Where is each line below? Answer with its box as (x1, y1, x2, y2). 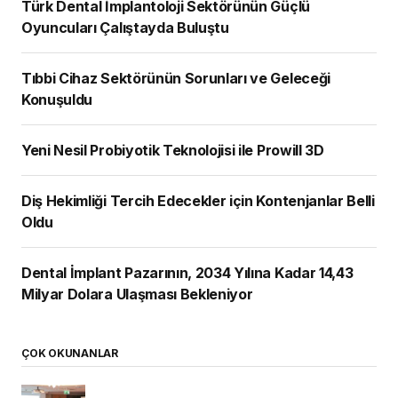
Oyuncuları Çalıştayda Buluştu (21, 19, 229, 37)
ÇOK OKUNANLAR (21, 346, 118, 361)
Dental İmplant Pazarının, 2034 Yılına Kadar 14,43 (21, 264, 354, 283)
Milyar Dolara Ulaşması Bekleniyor (21, 285, 253, 304)
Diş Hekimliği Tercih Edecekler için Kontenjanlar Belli (21, 192, 257, 211)
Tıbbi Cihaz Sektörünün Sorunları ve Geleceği (21, 69, 330, 88)
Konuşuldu (21, 91, 93, 109)
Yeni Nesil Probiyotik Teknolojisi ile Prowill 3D (21, 141, 324, 160)
